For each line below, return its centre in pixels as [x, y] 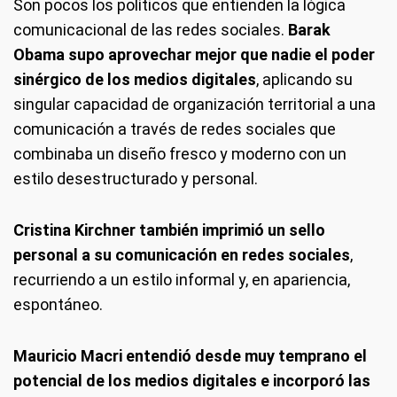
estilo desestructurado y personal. [136, 179]
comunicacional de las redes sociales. [151, 30]
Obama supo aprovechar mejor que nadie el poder [194, 54]
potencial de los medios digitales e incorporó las [192, 381]
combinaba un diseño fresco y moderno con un [180, 154]
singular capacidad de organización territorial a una [195, 104]
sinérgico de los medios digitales [135, 79]
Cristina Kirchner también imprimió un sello [169, 230]
